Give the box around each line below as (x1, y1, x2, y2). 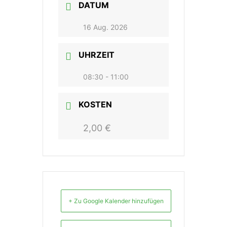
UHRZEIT (79, 50, 115, 60)
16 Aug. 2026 (83, 23, 128, 31)
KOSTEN (79, 99, 112, 109)
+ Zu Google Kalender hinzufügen (68, 197, 164, 205)
